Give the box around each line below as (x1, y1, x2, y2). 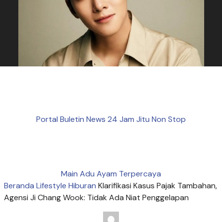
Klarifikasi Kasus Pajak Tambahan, (98, 180, 217, 191)
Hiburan (68, 180, 96, 191)
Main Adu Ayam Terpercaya (61, 168, 161, 179)
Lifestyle (36, 180, 66, 191)
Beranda (4, 180, 34, 191)
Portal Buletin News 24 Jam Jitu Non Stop (36, 113, 186, 124)
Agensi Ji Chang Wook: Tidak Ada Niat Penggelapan (4, 192, 189, 203)
